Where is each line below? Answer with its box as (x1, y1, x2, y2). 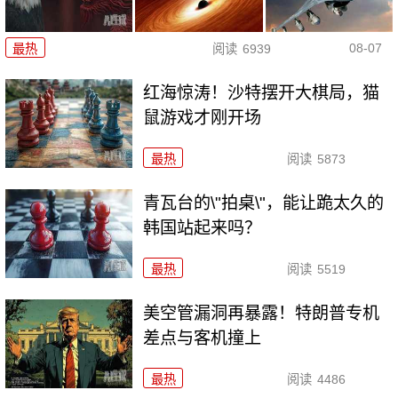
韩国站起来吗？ (143, 219, 262, 238)
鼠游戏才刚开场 (143, 108, 262, 128)
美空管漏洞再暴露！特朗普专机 (143, 304, 380, 323)
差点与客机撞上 (143, 329, 262, 348)
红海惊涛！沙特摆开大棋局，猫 (143, 84, 380, 103)
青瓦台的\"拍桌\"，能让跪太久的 (143, 194, 385, 213)
